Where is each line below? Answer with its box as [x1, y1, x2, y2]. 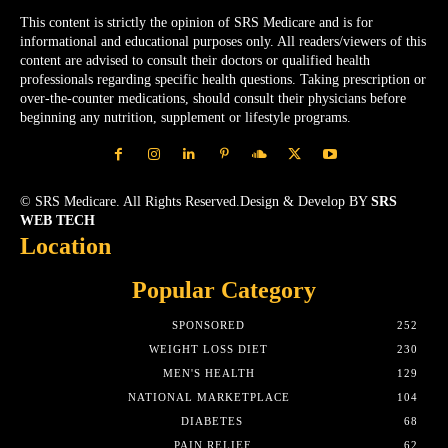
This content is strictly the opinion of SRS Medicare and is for [20, 14, 373, 30]
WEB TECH [20, 212, 95, 228]
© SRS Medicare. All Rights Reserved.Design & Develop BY [20, 193, 371, 209]
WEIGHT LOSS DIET [149, 342, 268, 355]
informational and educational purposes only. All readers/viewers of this [20, 33, 426, 49]
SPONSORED [172, 318, 245, 331]
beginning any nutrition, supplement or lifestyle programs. [20, 109, 351, 125]
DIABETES [181, 414, 243, 427]
